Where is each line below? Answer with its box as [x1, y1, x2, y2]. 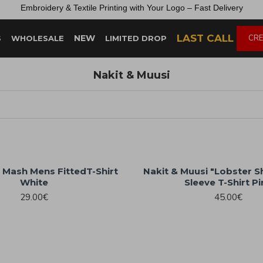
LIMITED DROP [105, 33, 167, 43]
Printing [99, 3, 130, 12]
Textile [73, 3, 99, 12]
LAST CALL [177, 32, 234, 44]
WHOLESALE [11, 33, 64, 43]
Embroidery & [20, 3, 73, 12]
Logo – [166, 3, 194, 12]
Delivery [213, 3, 243, 12]
